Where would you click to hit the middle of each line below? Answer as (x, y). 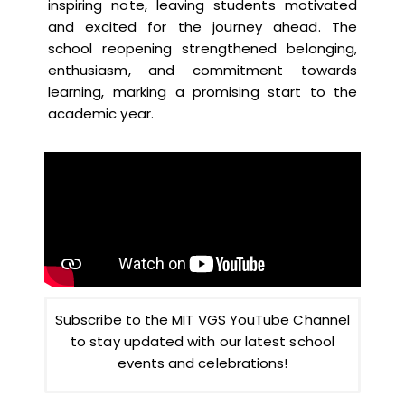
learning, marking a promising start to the (202, 92)
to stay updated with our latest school (202, 342)
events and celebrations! (202, 363)
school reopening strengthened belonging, (202, 49)
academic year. (100, 114)
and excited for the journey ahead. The (202, 27)
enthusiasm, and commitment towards (202, 71)
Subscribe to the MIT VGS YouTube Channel (202, 320)
